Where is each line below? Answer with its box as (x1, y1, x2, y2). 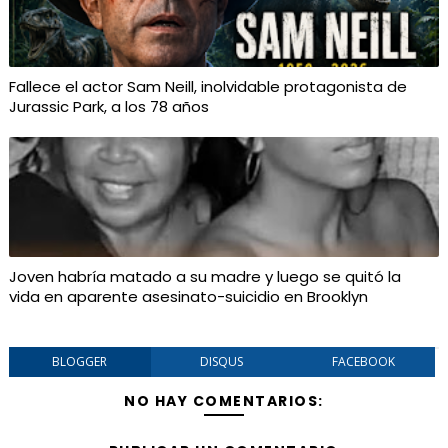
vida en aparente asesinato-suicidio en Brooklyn (8, 286, 368, 307)
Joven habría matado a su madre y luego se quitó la (8, 266, 401, 287)
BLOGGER (52, 353, 108, 370)
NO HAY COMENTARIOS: (124, 391, 324, 411)
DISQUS (200, 353, 244, 370)
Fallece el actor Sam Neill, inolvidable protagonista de (8, 76, 407, 97)
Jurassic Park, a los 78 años (8, 96, 209, 117)
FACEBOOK (332, 353, 396, 370)
